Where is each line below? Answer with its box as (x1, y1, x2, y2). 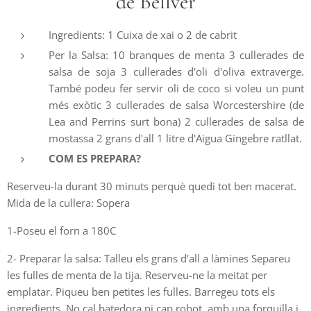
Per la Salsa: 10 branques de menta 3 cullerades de (49, 47, 304, 62)
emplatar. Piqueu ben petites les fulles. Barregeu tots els (7, 284, 275, 299)
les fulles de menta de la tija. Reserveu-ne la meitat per (7, 267, 267, 282)
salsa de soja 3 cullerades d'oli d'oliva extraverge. (49, 64, 304, 78)
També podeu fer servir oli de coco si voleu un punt (49, 81, 304, 95)
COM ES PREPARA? (49, 151, 141, 165)
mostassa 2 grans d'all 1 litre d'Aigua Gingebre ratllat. (49, 131, 302, 145)
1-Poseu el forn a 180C (7, 223, 119, 237)
